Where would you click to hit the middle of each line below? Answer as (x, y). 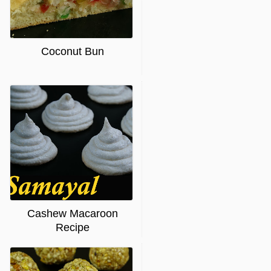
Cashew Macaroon (73, 214)
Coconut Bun (73, 52)
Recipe (73, 228)
